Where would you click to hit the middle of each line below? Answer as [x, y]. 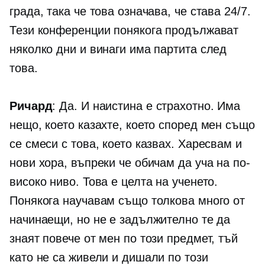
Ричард [31, 106]
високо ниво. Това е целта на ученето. [114, 182]
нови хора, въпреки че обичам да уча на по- [130, 163]
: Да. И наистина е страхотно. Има [146, 106]
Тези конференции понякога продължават [124, 30]
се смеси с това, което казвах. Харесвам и [126, 144]
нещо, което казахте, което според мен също [132, 125]
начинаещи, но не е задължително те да [120, 220]
